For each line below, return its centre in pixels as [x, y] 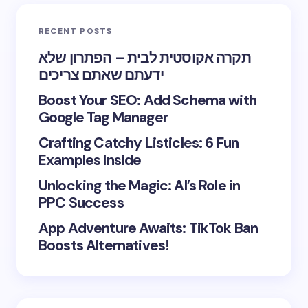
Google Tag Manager [103, 118]
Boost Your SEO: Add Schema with [147, 100]
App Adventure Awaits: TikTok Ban [148, 228]
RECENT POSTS [76, 31]
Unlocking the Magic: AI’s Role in [140, 186]
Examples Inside [90, 160]
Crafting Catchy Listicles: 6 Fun [139, 143]
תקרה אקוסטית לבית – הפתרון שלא [145, 58]
